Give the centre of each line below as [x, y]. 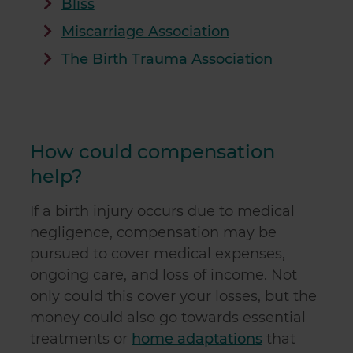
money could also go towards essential [168, 318]
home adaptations [197, 339]
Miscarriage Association [145, 32]
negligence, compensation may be [153, 232]
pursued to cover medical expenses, [158, 254]
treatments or [81, 339]
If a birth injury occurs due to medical [162, 211]
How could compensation [152, 152]
